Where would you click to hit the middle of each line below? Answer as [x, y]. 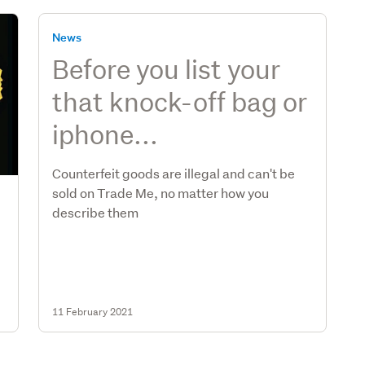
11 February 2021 [93, 311]
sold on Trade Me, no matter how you [161, 192]
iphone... [106, 134]
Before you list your [167, 68]
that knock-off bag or [180, 101]
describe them [96, 212]
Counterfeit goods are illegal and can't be [174, 173]
